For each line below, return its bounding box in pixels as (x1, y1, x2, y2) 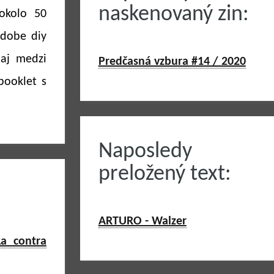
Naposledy (98, 141, 192, 163)
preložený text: (98, 163, 231, 185)
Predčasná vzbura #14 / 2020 (98, 56, 246, 68)
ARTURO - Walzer (98, 215, 187, 228)
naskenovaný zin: (98, 4, 249, 26)
